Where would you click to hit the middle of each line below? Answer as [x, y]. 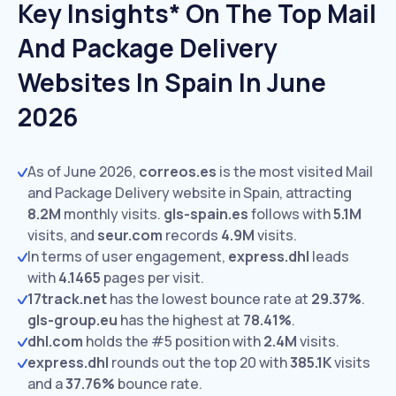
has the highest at [180, 320]
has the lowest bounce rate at [209, 299]
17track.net [67, 299]
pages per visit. [152, 278]
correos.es [178, 171]
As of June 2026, [83, 171]
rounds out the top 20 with [199, 362]
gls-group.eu [72, 320]
